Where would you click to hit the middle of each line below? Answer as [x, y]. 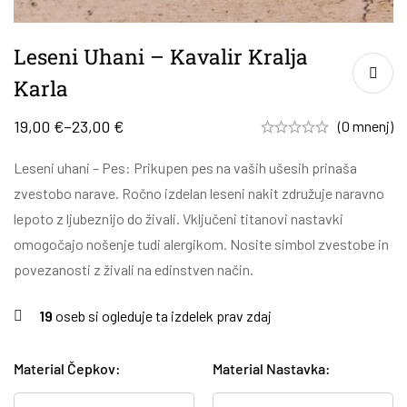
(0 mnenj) [366, 126]
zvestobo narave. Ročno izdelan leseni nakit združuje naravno [199, 193]
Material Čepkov [65, 368]
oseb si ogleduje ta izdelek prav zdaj [162, 316]
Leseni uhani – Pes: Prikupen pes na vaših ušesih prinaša [185, 168]
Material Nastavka [269, 368]
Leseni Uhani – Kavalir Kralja [161, 56]
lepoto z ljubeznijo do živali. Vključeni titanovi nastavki [179, 218]
